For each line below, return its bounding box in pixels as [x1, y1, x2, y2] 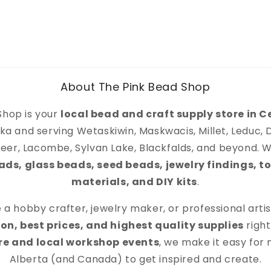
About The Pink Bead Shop [60, 79, 211, 94]
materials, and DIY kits [71, 175, 198, 189]
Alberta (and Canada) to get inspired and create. [9, 252, 262, 266]
